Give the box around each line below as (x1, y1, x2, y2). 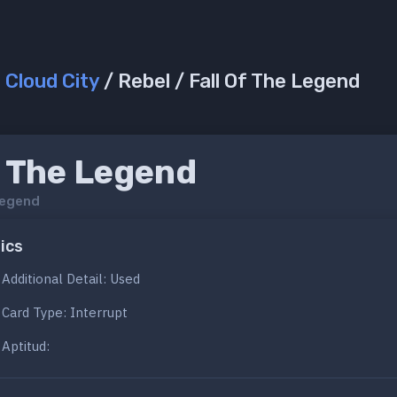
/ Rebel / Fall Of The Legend (99, 69, 360, 94)
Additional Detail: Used (2, 270, 140, 288)
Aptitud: (2, 338, 50, 355)
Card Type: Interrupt (2, 304, 128, 322)
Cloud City (5, 69, 99, 94)
